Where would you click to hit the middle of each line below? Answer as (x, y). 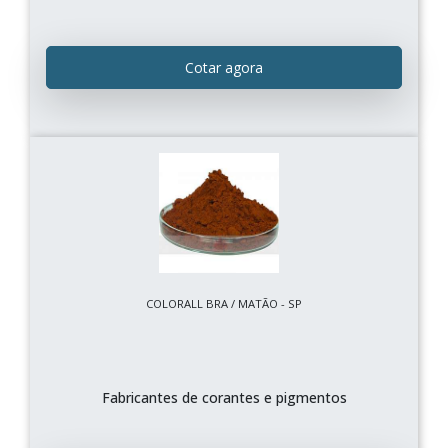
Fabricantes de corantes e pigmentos (224, 397)
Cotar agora (224, 67)
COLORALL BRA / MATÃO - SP (224, 303)
